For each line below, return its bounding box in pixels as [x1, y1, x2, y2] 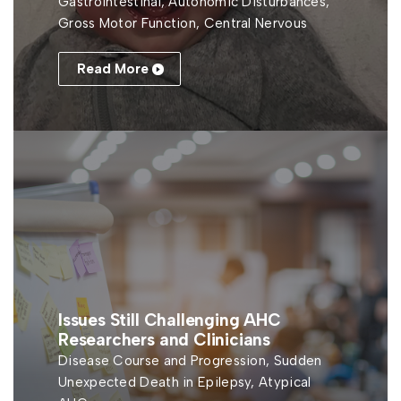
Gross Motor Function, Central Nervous [58, 15, 308, 31]
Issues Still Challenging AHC [58, 310, 281, 330]
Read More [77, 61, 149, 77]
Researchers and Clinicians [58, 329, 271, 350]
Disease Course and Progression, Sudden [58, 353, 322, 369]
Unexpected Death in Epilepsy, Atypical [58, 374, 311, 390]
